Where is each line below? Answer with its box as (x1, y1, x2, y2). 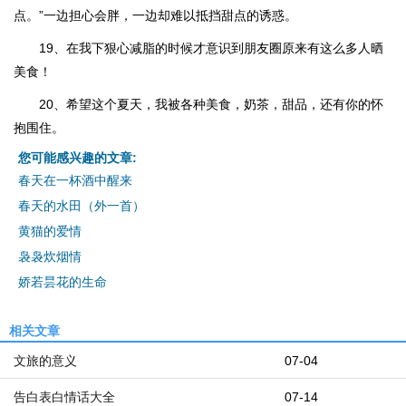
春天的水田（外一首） (18, 198, 145, 213)
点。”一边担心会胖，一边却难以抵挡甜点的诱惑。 (14, 8, 297, 23)
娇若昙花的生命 (18, 275, 107, 289)
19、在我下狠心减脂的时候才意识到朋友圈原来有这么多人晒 (39, 41, 383, 55)
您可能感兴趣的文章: (18, 150, 137, 165)
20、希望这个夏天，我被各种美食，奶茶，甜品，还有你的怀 (39, 97, 383, 111)
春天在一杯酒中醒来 (18, 173, 132, 188)
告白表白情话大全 (14, 390, 115, 404)
